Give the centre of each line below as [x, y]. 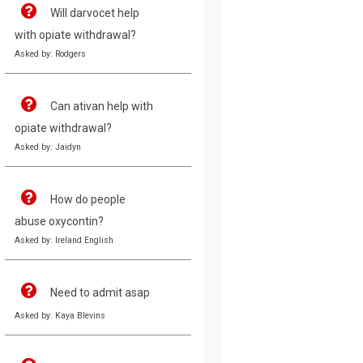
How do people [88, 199]
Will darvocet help [95, 13]
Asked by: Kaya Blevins [60, 315]
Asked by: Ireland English [64, 240]
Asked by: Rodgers [50, 53]
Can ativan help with [102, 106]
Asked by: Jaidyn [48, 147]
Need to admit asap [100, 292]
